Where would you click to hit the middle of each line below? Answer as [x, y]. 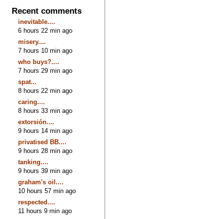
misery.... [32, 42]
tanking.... [33, 162]
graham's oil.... [41, 182]
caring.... [32, 102]
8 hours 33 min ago [45, 110]
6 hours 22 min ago [45, 30]
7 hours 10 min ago [45, 50]
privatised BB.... [43, 142]
